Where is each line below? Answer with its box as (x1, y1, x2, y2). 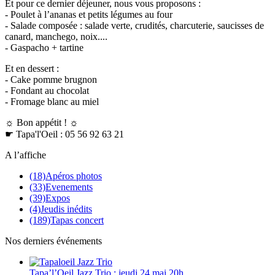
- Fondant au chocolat (5, 85, 89, 96)
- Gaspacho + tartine (5, 42, 83, 53)
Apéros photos (45, 170, 102, 181)
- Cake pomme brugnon (5, 74, 97, 85)
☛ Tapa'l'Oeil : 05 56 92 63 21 (5, 128, 124, 139)
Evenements (45, 181, 93, 192)
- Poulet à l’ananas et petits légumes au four (5, 9, 172, 20)
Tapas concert (50, 214, 104, 225)
